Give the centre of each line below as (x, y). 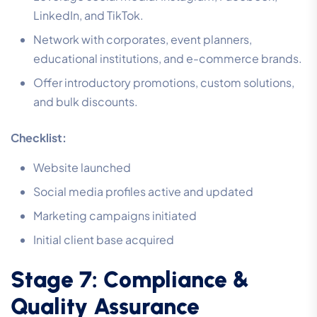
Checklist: (39, 138)
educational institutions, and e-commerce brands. (168, 59)
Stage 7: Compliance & (130, 280)
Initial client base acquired (104, 240)
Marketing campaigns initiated (115, 216)
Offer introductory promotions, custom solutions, (164, 83)
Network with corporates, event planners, (143, 40)
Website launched (82, 168)
